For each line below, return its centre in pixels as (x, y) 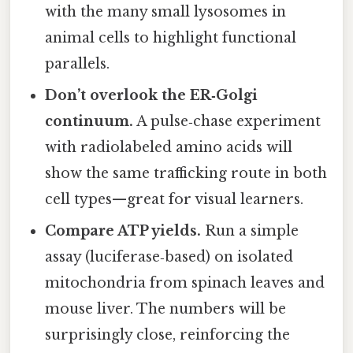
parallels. (78, 64)
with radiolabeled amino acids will (169, 148)
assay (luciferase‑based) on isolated (169, 257)
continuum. (89, 122)
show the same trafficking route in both (186, 174)
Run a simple (250, 231)
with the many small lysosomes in (166, 12)
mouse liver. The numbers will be (166, 309)
